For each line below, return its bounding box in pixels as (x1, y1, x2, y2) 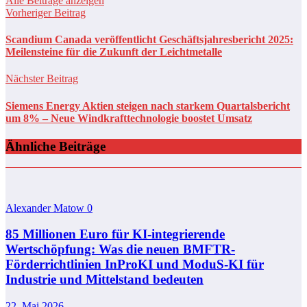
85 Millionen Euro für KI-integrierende (5, 227, 225, 242)
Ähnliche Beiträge (5, 138, 106, 153)
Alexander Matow (5, 201, 87, 214)
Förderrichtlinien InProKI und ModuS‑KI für (5, 257, 264, 272)
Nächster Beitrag (5, 73, 78, 85)
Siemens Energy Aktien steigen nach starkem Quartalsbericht (5, 99, 290, 112)
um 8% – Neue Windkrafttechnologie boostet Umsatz (5, 112, 252, 124)
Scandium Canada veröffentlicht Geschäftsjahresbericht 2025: (5, 34, 293, 46)
